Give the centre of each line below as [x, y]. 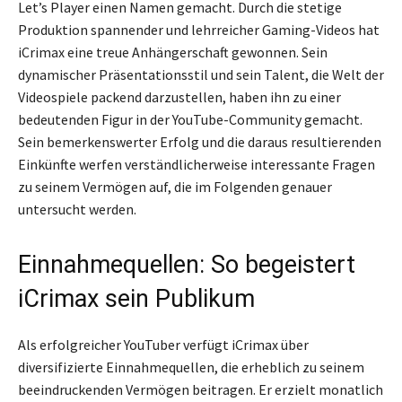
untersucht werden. [77, 209]
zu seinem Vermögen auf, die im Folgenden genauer [175, 186]
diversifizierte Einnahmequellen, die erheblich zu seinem [191, 367]
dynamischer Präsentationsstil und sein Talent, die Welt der [201, 74]
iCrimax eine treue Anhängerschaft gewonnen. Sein [173, 52]
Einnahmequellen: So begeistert [187, 264]
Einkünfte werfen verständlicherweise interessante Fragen [197, 164]
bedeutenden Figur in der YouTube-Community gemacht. [190, 119]
